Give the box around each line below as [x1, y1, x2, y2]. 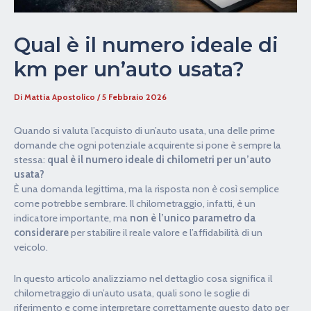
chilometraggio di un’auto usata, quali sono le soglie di [14, 286, 250, 299]
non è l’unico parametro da [130, 212, 255, 225]
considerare [14, 226, 69, 239]
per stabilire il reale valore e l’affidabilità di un [69, 226, 262, 239]
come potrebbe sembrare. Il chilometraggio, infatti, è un [14, 197, 255, 210]
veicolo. [14, 241, 48, 254]
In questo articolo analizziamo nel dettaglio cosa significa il [14, 271, 272, 285]
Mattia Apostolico [24, 92, 97, 103]
